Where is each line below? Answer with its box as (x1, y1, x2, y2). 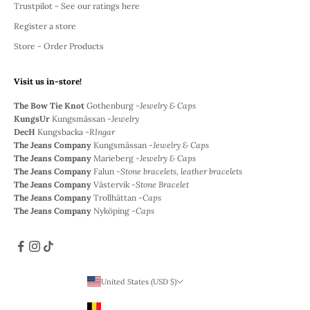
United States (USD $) (101, 276, 176, 286)
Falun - (93, 165, 120, 176)
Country (120, 289, 152, 300)
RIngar (89, 126, 115, 137)
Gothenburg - (84, 100, 140, 111)
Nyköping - (93, 205, 136, 216)
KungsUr (14, 113, 50, 124)
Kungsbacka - (37, 126, 89, 137)
